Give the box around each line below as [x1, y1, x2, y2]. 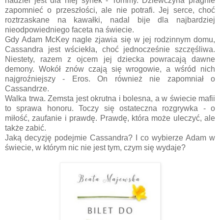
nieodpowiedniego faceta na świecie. [5, 25, 134, 34]
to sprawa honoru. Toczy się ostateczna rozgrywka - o [5, 104, 215, 112]
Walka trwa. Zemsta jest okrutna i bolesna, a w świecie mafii [5, 94, 215, 103]
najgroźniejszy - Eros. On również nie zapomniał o [5, 74, 215, 83]
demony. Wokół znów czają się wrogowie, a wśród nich [5, 64, 215, 73]
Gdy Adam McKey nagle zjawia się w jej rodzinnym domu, [5, 35, 215, 44]
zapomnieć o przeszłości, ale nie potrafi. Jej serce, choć [5, 5, 215, 14]
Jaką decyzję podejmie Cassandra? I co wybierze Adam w [5, 133, 215, 142]
